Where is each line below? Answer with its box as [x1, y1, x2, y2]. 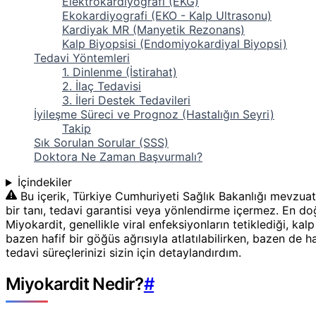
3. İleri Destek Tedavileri [62, 93, 190, 108]
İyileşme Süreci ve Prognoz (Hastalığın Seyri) [34, 107, 274, 122]
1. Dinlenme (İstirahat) [62, 65, 177, 80]
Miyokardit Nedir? [6, 274, 144, 295]
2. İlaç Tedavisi [62, 79, 141, 94]
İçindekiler [17, 175, 72, 190]
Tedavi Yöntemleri [34, 51, 130, 66]
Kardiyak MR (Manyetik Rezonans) [62, 23, 245, 37]
